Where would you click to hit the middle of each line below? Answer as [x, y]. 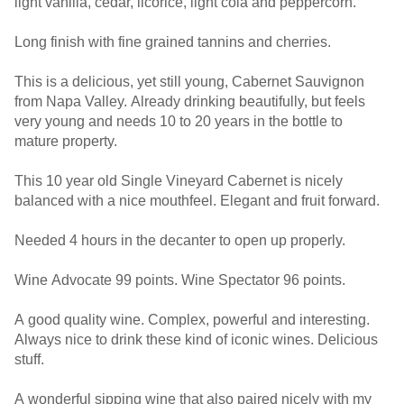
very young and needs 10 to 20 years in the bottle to [179, 121]
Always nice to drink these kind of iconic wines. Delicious [196, 340]
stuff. [31, 359]
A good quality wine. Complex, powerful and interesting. [192, 320]
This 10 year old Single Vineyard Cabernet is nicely [179, 181]
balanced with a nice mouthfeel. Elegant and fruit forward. [199, 201]
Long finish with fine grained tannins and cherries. [173, 42]
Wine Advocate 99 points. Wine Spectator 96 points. [182, 280]
